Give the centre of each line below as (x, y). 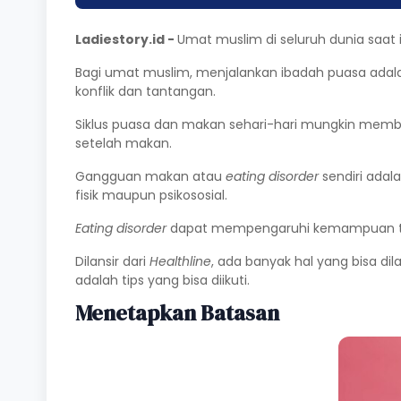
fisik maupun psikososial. (151, 196)
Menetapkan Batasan (177, 313)
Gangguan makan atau (150, 177)
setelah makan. (124, 144)
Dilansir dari (112, 262)
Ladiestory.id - (126, 40)
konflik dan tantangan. (145, 92)
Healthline (180, 262)
